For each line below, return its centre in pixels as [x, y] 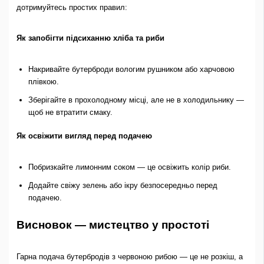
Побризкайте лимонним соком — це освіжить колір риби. [129, 167]
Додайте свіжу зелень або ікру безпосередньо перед [123, 186]
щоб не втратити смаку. [70, 113]
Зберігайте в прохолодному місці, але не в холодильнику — [136, 100]
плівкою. [43, 82]
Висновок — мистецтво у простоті [113, 225]
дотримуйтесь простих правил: [72, 7]
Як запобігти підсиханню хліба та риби [90, 38]
